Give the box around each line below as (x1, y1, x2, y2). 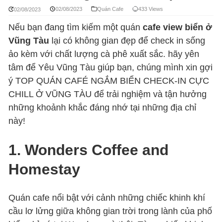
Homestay (8, 161, 81, 177)
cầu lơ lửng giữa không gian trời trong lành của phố (8, 206, 213, 216)
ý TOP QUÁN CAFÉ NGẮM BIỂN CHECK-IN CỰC (8, 75, 210, 86)
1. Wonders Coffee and (8, 141, 169, 158)
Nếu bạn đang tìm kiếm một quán (8, 22, 141, 32)
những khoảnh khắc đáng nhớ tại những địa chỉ (8, 102, 197, 112)
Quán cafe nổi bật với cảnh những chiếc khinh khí (8, 192, 206, 203)
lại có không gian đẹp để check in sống (49, 35, 206, 46)
